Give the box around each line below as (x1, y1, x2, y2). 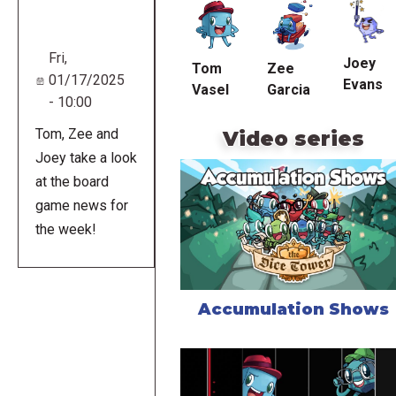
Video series (222, 126, 364, 152)
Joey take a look (34, 149, 137, 167)
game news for (34, 197, 128, 215)
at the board (34, 173, 109, 191)
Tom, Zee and (34, 126, 118, 143)
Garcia (267, 81, 311, 99)
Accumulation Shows (197, 299, 389, 319)
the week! (34, 221, 96, 239)
